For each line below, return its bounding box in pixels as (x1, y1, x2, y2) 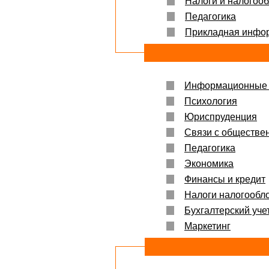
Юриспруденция (184, 112, 257, 122)
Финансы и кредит (184, 174, 265, 185)
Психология (184, 96, 237, 107)
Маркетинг (184, 221, 231, 232)
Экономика (184, 159, 234, 169)
